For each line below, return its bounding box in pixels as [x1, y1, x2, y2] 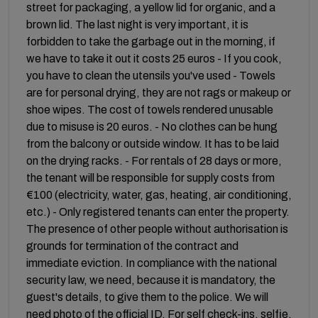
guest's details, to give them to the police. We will [26, 291, 268, 303]
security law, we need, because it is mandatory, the [26, 274, 275, 286]
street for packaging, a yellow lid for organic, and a [26, 1, 275, 13]
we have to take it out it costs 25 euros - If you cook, [26, 53, 282, 65]
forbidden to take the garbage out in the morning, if [26, 35, 275, 48]
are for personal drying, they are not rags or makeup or [26, 87, 291, 99]
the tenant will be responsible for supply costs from [26, 172, 275, 184]
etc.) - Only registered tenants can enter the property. [26, 206, 290, 218]
